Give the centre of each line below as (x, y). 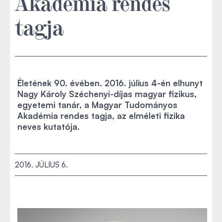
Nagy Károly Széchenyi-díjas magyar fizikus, (107, 94)
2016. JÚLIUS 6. (41, 165)
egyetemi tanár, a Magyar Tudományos (97, 105)
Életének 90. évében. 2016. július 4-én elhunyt (110, 83)
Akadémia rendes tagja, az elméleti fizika (101, 116)
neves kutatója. (49, 127)
